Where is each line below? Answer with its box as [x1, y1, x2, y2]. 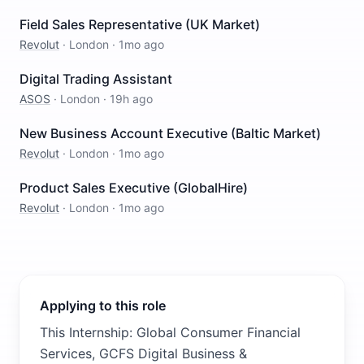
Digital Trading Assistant [19, 71, 172, 87]
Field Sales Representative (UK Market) [19, 16, 260, 32]
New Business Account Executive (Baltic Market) [19, 125, 321, 141]
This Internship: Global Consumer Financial [40, 324, 301, 340]
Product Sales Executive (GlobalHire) [19, 180, 248, 196]
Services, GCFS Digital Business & [40, 345, 247, 362]
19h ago [110, 92, 153, 106]
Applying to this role [40, 297, 166, 314]
